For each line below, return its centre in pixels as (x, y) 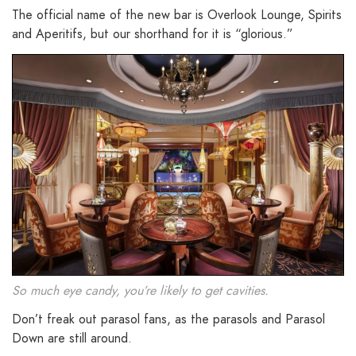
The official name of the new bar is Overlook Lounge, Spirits (177, 15)
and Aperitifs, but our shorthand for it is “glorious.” (153, 34)
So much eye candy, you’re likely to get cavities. (140, 291)
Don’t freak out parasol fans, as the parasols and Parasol (168, 319)
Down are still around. (72, 339)
